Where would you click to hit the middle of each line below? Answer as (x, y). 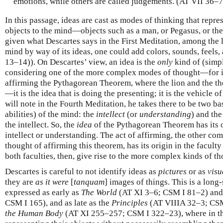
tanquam (89, 182)
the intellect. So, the (41, 124)
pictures (172, 171)
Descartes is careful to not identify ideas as (82, 171)
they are (20, 182)
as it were (52, 182)
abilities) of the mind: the (51, 114)
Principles (130, 203)
